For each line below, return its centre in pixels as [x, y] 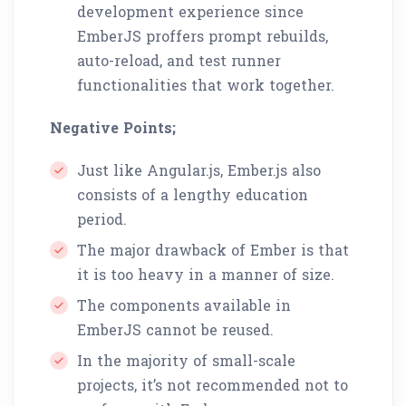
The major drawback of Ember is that [213, 249]
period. [102, 218]
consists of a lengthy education [193, 194]
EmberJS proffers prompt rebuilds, [203, 35]
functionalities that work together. [206, 84]
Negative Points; [113, 127]
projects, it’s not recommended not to [213, 384]
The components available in [184, 304]
